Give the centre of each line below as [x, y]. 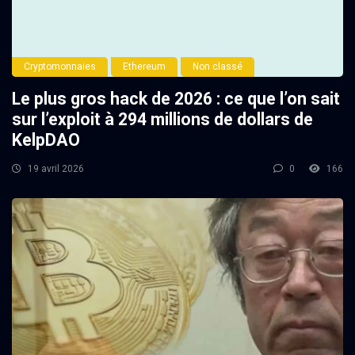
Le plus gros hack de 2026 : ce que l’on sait [176, 99]
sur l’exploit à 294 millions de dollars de [162, 120]
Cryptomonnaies [60, 67]
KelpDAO [46, 140]
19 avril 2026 [55, 169]
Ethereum [144, 67]
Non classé [218, 67]
